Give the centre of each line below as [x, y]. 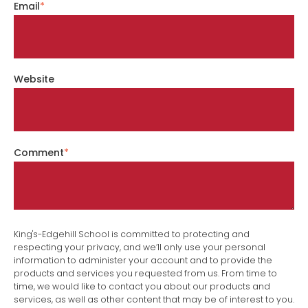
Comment [39, 153]
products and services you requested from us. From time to [145, 273]
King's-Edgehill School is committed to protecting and [132, 234]
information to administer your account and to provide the [143, 260]
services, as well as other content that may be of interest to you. [154, 299]
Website [34, 79]
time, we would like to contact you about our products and [142, 286]
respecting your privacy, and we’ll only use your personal [140, 247]
